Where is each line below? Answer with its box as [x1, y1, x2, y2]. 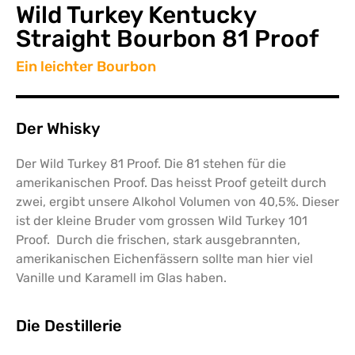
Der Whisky [16, 119, 100, 139]
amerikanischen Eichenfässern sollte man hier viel [16, 251, 313, 267]
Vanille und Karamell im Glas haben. [16, 270, 227, 286]
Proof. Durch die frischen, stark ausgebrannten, [16, 232, 300, 248]
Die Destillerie [16, 315, 122, 335]
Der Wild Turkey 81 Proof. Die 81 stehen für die [16, 156, 286, 172]
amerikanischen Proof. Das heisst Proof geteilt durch [16, 175, 326, 191]
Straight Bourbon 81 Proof [16, 25, 319, 54]
